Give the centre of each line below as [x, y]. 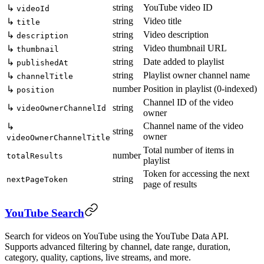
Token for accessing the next [196, 174]
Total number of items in [189, 150]
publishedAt [42, 63]
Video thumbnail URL [185, 48]
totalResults [35, 156]
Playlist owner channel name [197, 75]
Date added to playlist [184, 62]
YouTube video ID [178, 8]
